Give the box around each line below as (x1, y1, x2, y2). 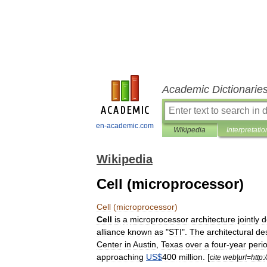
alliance (97, 227, 125, 237)
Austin (133, 240, 156, 249)
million (179, 252, 203, 262)
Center (97, 240, 122, 249)
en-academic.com (96, 122, 154, 130)
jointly (238, 215, 259, 224)
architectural (207, 227, 253, 237)
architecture (191, 215, 235, 224)
